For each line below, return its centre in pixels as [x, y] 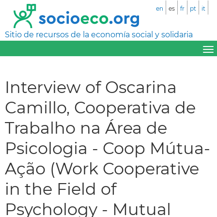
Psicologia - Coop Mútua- [108, 148]
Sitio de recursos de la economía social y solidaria [99, 35]
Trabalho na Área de [86, 127]
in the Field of [61, 188]
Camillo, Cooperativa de [100, 107]
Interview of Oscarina [91, 87]
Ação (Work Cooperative [102, 168]
